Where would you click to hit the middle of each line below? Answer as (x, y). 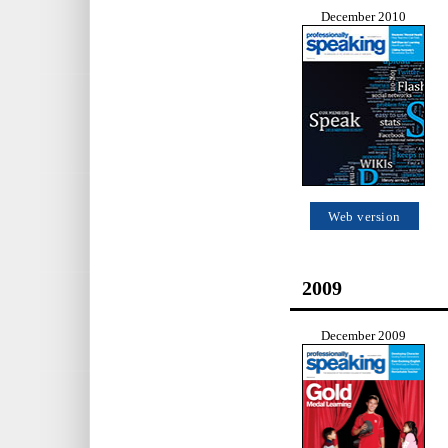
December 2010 (363, 17)
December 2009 (363, 335)
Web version (364, 217)
